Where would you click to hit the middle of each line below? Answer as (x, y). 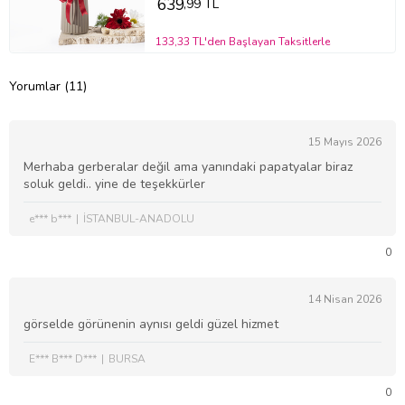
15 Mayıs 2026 (345, 141)
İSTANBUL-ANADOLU (139, 218)
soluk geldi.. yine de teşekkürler (114, 184)
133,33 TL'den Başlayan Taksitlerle (243, 41)
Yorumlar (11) (48, 87)
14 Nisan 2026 (345, 299)
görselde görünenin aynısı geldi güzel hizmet (151, 324)
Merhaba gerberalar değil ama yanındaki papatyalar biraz (188, 166)
